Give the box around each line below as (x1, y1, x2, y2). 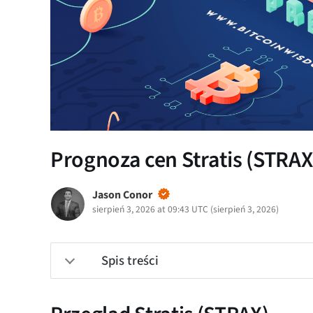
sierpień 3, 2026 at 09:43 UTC (92, 203, 208, 217)
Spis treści (101, 252, 159, 270)
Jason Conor (92, 187, 152, 203)
